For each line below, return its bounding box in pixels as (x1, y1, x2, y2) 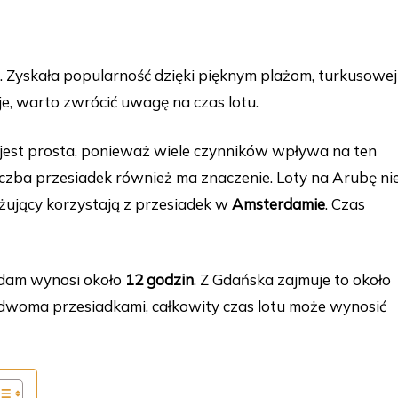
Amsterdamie (232, 195, 325, 214)
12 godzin (125, 270, 194, 290)
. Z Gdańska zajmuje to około (194, 270, 391, 290)
